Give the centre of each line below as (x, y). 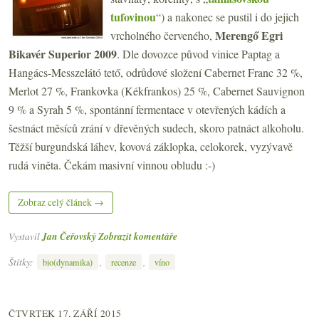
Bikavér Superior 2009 (63, 53)
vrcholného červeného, (163, 35)
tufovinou (133, 16)
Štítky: (22, 262)
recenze (124, 262)
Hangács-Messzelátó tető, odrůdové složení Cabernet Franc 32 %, (156, 72)
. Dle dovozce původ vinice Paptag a (198, 53)
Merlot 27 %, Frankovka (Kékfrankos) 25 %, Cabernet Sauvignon (157, 90)
